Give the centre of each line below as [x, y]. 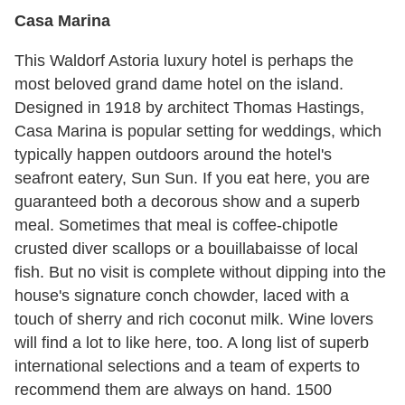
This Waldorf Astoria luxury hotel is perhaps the [184, 60]
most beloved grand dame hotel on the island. [179, 84]
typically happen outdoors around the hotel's [173, 154]
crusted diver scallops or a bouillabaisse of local [186, 248]
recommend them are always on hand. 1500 [173, 389]
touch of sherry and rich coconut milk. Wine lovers [194, 319]
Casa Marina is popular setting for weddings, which [198, 131]
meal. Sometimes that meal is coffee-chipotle [176, 225]
